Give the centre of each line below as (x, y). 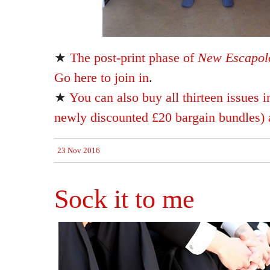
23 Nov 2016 (79, 150)
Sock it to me (124, 199)
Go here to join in (102, 77)
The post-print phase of (134, 58)
